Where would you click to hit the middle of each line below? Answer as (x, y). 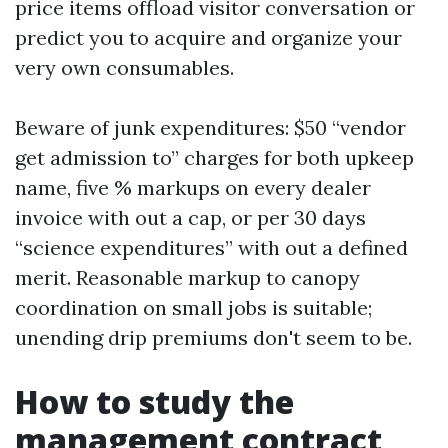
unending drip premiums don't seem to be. (213, 337)
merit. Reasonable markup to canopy (187, 277)
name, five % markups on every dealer (193, 187)
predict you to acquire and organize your (208, 37)
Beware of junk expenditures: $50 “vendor (210, 127)
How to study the (154, 401)
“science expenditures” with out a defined (211, 247)
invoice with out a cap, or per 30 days (190, 217)
